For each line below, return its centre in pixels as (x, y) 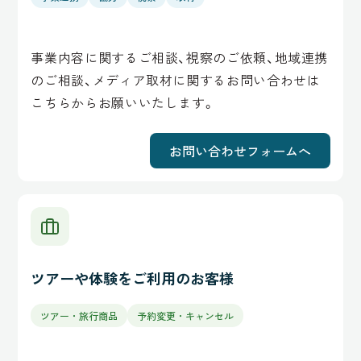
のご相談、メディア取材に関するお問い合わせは (176, 80)
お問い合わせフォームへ (240, 151)
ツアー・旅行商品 (79, 315)
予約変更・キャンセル (186, 315)
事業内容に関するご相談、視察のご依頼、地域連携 (180, 57)
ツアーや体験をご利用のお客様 (133, 278)
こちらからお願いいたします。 (123, 102)
